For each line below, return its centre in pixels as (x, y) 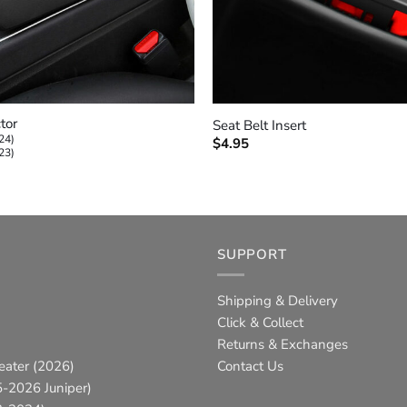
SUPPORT (252, 254)
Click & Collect (260, 323)
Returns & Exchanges (283, 345)
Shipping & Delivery (278, 301)
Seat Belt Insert (259, 125)
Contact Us (250, 367)
